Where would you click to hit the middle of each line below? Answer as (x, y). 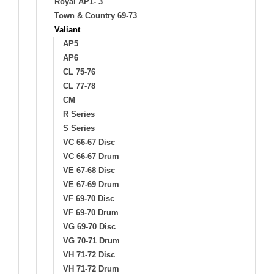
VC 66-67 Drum (91, 156)
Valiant (67, 29)
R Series (79, 114)
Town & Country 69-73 (96, 15)
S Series (79, 128)
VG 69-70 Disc (89, 226)
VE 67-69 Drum (91, 184)
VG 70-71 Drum (91, 240)
